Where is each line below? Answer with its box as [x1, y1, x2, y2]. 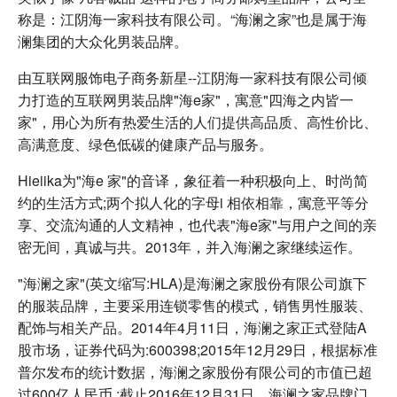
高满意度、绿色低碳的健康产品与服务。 [18, 134, 273, 154]
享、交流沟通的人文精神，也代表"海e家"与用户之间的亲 [18, 214, 377, 235]
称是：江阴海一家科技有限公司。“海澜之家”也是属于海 [18, 9, 367, 29]
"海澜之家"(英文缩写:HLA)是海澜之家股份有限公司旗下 [18, 273, 367, 293]
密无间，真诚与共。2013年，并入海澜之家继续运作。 [18, 237, 362, 257]
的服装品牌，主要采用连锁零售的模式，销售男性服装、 [18, 295, 372, 315]
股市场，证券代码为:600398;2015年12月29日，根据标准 [18, 339, 378, 360]
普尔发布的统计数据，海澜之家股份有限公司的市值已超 [18, 362, 372, 382]
